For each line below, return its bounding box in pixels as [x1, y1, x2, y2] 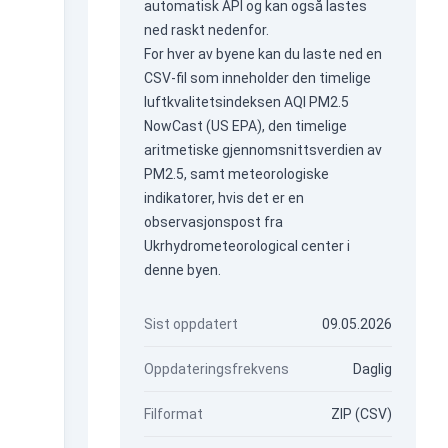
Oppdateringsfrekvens [143, 361, 289, 377]
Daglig [352, 361, 392, 377]
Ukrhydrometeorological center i [143, 238, 350, 254]
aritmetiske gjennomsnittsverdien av [143, 142, 382, 158]
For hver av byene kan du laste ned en [143, 46, 382, 62]
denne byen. [143, 262, 221, 278]
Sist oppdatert [143, 316, 238, 332]
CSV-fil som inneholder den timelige [143, 70, 371, 86]
